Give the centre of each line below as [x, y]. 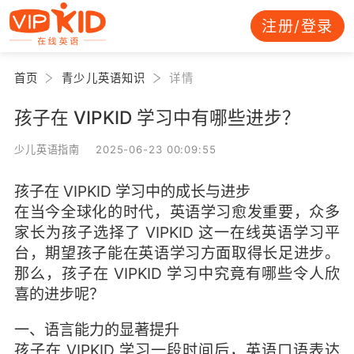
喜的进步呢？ [59, 294]
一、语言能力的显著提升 [96, 330]
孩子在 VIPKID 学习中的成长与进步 [132, 191]
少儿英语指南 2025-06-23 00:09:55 [115, 149]
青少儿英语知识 [104, 77]
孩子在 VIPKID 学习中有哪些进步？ [157, 117]
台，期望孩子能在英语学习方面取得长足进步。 [177, 252]
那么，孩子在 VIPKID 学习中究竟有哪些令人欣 [177, 273]
